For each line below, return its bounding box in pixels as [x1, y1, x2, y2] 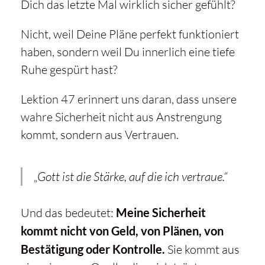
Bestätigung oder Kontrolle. [20, 242, 165, 257]
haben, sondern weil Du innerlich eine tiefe [20, 44, 235, 60]
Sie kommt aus [164, 242, 240, 257]
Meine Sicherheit [115, 205, 206, 220]
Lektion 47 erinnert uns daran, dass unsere [20, 92, 237, 107]
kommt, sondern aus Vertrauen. [20, 127, 179, 143]
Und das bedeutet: [20, 205, 116, 221]
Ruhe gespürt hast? [20, 62, 117, 77]
